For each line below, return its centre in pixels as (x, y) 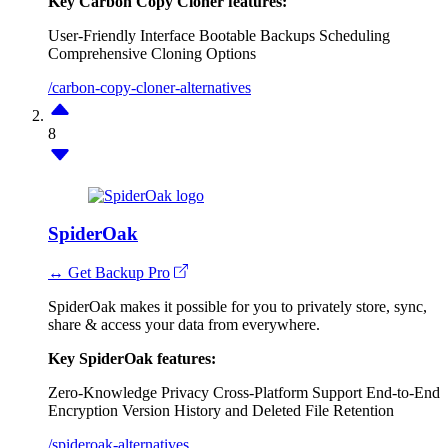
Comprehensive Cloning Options (152, 53)
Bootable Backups (257, 35)
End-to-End (403, 393)
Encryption (83, 411)
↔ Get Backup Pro (109, 273)
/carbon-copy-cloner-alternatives (149, 87)
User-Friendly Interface (121, 35)
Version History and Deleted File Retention (258, 411)
